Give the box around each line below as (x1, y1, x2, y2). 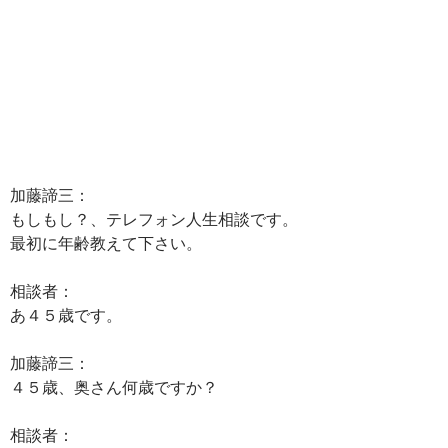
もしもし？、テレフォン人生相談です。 (10, 209, 298, 228)
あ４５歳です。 (10, 305, 122, 324)
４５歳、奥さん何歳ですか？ (10, 377, 218, 396)
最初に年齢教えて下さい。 (10, 233, 202, 252)
